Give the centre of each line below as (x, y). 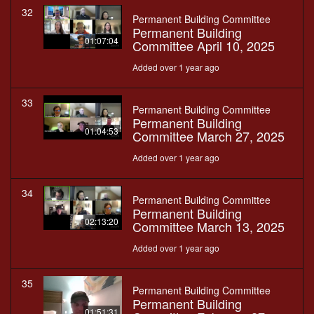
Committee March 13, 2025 (209, 227)
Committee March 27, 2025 (209, 136)
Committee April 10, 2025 (204, 46)
